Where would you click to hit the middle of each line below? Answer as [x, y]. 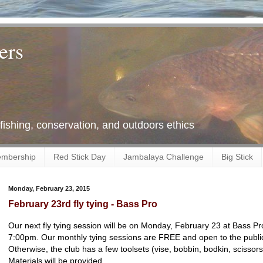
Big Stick [237, 157]
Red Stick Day [80, 157]
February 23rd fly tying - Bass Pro [83, 204]
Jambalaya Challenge [163, 157]
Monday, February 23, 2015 [49, 188]
